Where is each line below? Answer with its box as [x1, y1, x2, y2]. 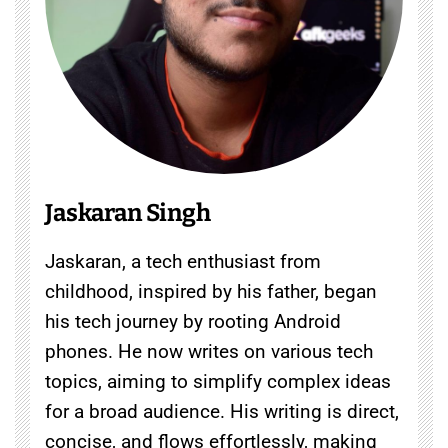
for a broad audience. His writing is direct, [45, 399, 399, 423]
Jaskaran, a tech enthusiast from [45, 249, 321, 273]
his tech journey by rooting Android [45, 309, 341, 333]
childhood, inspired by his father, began [45, 279, 377, 303]
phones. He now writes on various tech [45, 339, 373, 363]
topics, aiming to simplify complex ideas [45, 369, 391, 393]
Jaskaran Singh [45, 198, 211, 227]
